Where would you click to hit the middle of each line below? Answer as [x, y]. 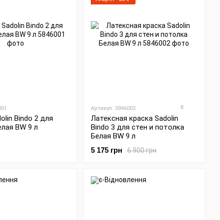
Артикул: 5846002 [113, 109]
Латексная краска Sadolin [134, 119]
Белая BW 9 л [113, 136]
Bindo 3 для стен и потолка [137, 127]
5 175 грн [106, 150]
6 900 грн [142, 150]
